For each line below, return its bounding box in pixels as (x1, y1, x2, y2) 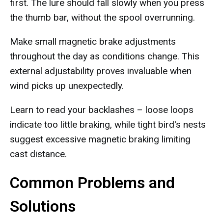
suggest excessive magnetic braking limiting (10, 134, 191, 145)
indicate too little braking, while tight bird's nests (10, 119, 206, 130)
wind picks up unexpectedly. (10, 80, 124, 91)
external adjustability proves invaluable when (10, 65, 192, 77)
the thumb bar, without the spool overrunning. (10, 12, 195, 23)
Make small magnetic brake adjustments (10, 36, 176, 47)
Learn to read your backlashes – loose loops (10, 104, 193, 115)
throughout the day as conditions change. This (10, 51, 199, 62)
